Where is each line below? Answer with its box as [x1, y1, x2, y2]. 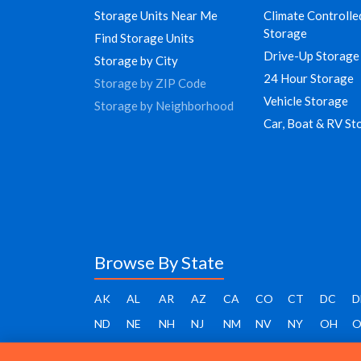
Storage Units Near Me [94, 8, 218, 23]
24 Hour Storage [263, 71, 355, 86]
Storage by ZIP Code [94, 76, 206, 91]
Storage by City [94, 53, 178, 68]
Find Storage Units [94, 31, 194, 46]
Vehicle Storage [263, 93, 349, 109]
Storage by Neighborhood [94, 98, 234, 114]
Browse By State [94, 251, 224, 273]
